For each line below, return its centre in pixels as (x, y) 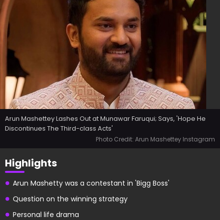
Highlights (31, 163)
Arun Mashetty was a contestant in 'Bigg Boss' (91, 183)
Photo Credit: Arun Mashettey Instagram (155, 139)
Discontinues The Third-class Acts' (59, 128)
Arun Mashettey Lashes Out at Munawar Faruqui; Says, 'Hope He (105, 119)
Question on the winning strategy (70, 199)
